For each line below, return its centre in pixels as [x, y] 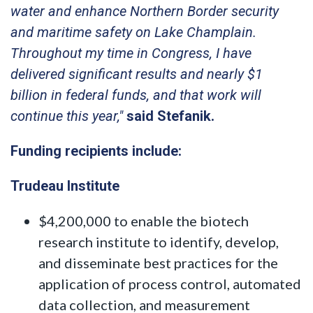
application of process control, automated [170, 283]
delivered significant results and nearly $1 [137, 74]
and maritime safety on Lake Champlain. [133, 32]
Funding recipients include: [96, 151]
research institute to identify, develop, [159, 241]
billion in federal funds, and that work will [136, 95]
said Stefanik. [170, 116]
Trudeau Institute [65, 185]
